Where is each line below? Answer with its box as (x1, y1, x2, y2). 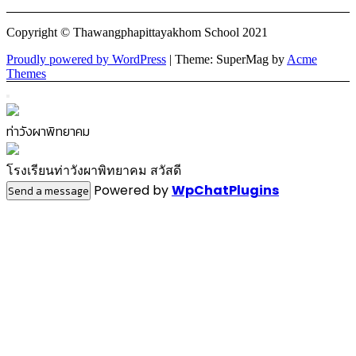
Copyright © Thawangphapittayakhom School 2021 (6, 25, 268, 40)
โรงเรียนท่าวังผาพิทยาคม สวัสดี (6, 161, 181, 180)
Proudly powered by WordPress (6, 52, 166, 67)
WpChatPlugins (172, 181, 279, 200)
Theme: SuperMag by (175, 52, 287, 67)
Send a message (8, 183, 89, 199)
